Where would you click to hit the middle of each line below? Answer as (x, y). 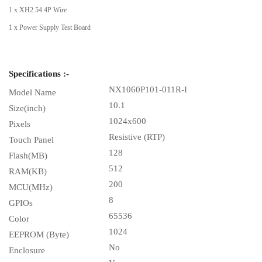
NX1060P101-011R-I (148, 89)
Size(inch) (27, 108)
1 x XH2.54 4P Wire (38, 10)
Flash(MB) (28, 155)
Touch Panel (31, 139)
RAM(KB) (28, 171)
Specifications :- (39, 73)
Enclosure (27, 250)
